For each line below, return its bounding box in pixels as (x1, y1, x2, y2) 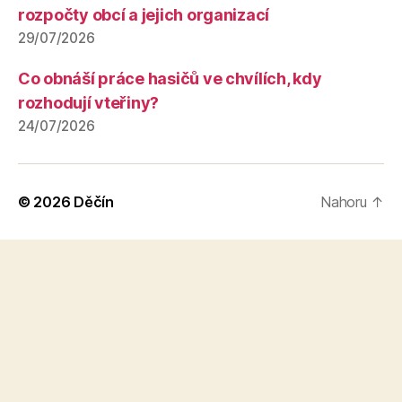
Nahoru (320, 192, 371, 211)
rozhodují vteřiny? (18, 92, 160, 112)
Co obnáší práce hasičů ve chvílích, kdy (18, 68, 322, 88)
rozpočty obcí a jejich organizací (18, 4, 270, 24)
